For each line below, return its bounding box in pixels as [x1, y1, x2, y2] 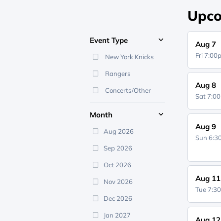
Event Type [90, 36, 128, 45]
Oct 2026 [103, 161, 131, 169]
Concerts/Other [103, 86, 151, 94]
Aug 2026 [103, 127, 134, 135]
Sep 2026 [103, 144, 132, 152]
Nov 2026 [103, 178, 133, 185]
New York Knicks [103, 53, 154, 61]
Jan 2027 [103, 211, 131, 219]
